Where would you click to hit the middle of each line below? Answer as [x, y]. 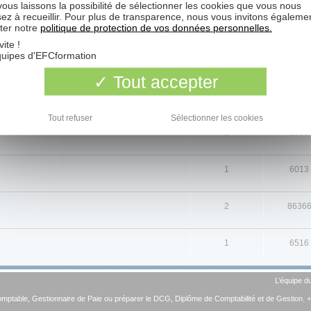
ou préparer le [127, 299]
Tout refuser [70, 118]
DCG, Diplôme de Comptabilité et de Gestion [228, 299]
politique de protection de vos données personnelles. [156, 27]
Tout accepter [163, 82]
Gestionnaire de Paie [67, 299]
